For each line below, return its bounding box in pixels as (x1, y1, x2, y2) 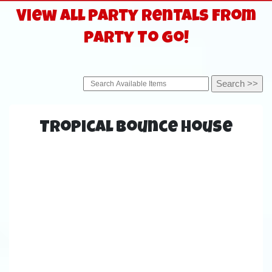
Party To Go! (83, 31, 189, 48)
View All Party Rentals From (16, 9, 256, 26)
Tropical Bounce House (39, 120, 233, 137)
